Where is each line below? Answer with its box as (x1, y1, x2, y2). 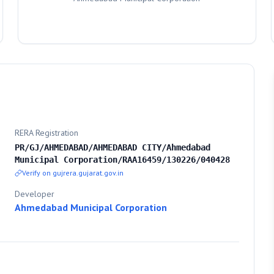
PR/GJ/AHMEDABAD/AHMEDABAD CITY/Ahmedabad (15, 143, 210, 152)
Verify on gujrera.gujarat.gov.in (22, 168, 124, 177)
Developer (15, 188, 54, 199)
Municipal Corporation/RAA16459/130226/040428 (15, 155, 230, 165)
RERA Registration (15, 127, 78, 138)
